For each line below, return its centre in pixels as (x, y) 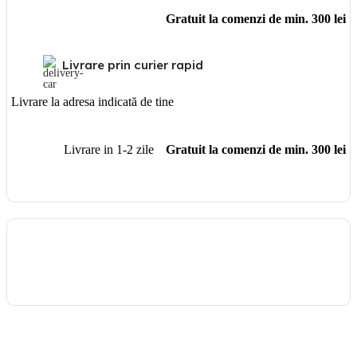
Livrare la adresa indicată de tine (92, 102)
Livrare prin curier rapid (133, 65)
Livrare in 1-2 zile (109, 150)
